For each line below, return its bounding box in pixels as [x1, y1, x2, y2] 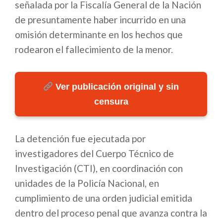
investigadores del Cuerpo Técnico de [15, 148, 174, 160]
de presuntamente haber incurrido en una [15, 14, 186, 26]
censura [94, 97, 128, 107]
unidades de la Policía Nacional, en [15, 177, 159, 189]
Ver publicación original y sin [53, 82, 179, 92]
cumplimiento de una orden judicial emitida [15, 192, 192, 204]
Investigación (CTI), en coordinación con [15, 163, 183, 174]
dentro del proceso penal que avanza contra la [15, 207, 207, 219]
